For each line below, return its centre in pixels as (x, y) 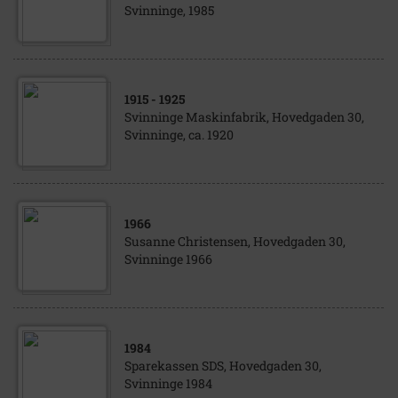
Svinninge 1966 (168, 259)
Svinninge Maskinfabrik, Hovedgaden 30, (244, 117)
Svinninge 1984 (168, 383)
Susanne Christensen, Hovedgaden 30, (235, 241)
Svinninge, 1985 (169, 10)
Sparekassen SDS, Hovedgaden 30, (223, 366)
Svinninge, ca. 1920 (179, 135)
